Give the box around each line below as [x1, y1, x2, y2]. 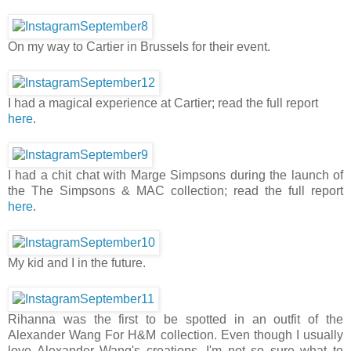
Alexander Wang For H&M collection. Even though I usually [8, 327, 343, 342]
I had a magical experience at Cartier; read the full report [8, 96, 318, 110]
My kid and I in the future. [8, 255, 146, 270]
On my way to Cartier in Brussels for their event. [8, 39, 270, 53]
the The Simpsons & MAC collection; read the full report [8, 183, 343, 197]
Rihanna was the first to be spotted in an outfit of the [8, 312, 343, 326]
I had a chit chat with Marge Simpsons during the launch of [8, 168, 343, 182]
